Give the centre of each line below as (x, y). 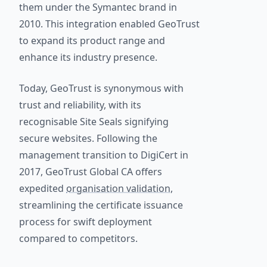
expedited (43, 188)
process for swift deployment (86, 222)
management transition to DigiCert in (104, 155)
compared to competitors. (78, 238)
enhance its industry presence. (88, 57)
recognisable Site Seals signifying (94, 122)
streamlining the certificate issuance (101, 205)
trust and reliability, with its (80, 105)
